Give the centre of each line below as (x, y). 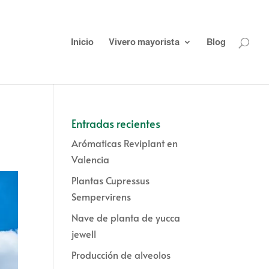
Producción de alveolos (121, 255)
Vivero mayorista (144, 42)
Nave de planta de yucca (126, 217)
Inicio (82, 42)
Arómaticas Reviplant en (125, 143)
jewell (84, 234)
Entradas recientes (116, 123)
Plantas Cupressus (111, 180)
